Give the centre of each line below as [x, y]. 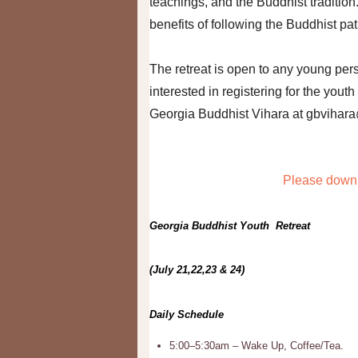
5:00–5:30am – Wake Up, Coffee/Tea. [257, 346]
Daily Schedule [187, 314]
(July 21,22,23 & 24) [197, 270]
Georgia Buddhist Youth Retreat [233, 226]
